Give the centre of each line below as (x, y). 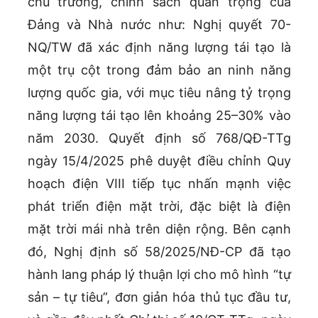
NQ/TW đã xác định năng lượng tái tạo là (159, 48)
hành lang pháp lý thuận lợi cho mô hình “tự (159, 275)
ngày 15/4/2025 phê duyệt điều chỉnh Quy (159, 161)
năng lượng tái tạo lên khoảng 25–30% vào (159, 116)
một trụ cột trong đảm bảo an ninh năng (159, 70)
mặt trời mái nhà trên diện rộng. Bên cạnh (159, 229)
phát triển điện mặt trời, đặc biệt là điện (159, 207)
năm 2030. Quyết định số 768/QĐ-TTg (159, 138)
